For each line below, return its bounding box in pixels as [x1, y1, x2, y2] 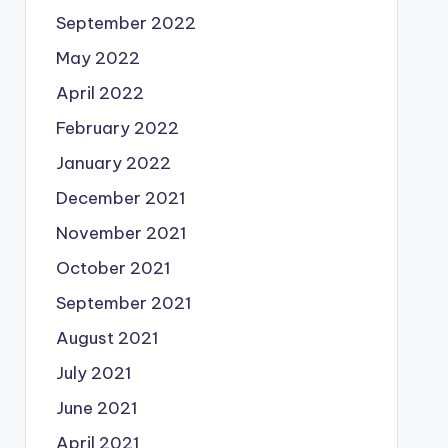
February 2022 [55, 117, 179, 139]
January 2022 [55, 152, 171, 174]
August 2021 [55, 327, 159, 349]
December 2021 [55, 187, 186, 209]
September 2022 [55, 12, 196, 34]
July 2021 [55, 362, 132, 384]
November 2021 [55, 222, 187, 244]
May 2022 [55, 47, 140, 69]
